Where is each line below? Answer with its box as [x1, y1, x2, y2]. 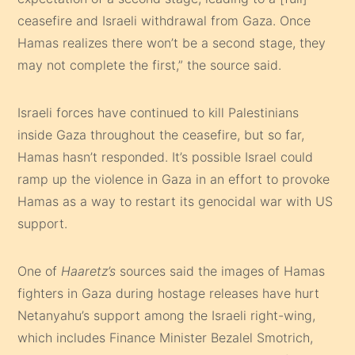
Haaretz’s [61, 262, 116, 279]
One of [17, 262, 62, 279]
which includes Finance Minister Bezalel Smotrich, [17, 329, 314, 345]
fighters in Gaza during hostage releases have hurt [17, 284, 320, 301]
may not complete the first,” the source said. [17, 56, 282, 73]
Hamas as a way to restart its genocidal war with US [17, 193, 334, 209]
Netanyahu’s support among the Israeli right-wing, [17, 307, 316, 323]
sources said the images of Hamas [116, 262, 326, 279]
